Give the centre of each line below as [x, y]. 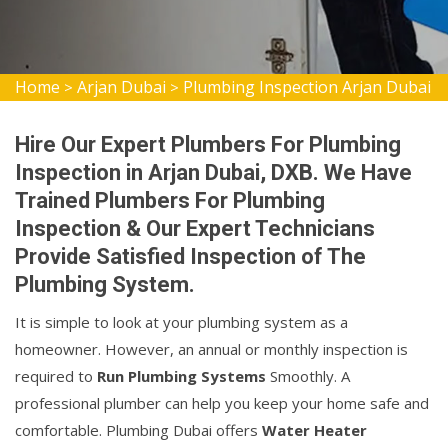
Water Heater [314, 430]
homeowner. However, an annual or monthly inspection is [211, 349]
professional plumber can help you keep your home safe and [222, 403]
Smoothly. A [308, 376]
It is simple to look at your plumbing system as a [181, 322]
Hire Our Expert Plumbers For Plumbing [208, 144]
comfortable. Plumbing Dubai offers [138, 430]
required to [56, 376]
